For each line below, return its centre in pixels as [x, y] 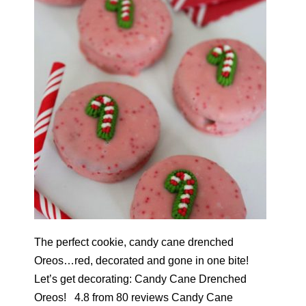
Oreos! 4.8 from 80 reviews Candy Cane [134, 297]
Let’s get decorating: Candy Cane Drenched [140, 279]
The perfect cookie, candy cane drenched [134, 242]
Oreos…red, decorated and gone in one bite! [141, 261]
